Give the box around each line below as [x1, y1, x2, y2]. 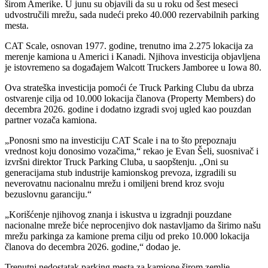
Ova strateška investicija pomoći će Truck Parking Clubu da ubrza [5, 82, 254, 93]
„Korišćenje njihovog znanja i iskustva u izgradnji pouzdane [5, 209, 232, 220]
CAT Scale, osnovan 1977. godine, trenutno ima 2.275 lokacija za [5, 40, 253, 51]
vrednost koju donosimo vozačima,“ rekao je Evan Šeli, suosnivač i [5, 145, 258, 156]
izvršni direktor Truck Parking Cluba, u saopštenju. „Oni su [5, 156, 229, 167]
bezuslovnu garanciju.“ [5, 188, 92, 199]
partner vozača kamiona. [5, 114, 97, 125]
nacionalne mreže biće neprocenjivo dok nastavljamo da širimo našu [5, 220, 261, 230]
